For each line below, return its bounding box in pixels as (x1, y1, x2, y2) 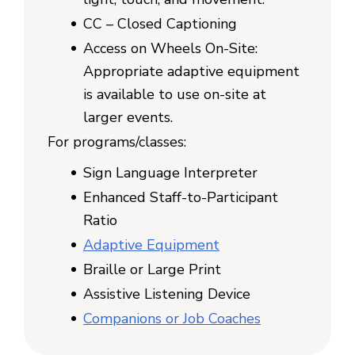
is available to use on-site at (83, 84, 266, 104)
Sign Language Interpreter (83, 162, 258, 182)
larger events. (83, 107, 173, 127)
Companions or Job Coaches (83, 308, 261, 328)
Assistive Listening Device (83, 284, 250, 303)
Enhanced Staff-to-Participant (83, 187, 278, 207)
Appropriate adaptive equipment (83, 61, 300, 81)
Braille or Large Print (83, 259, 221, 279)
